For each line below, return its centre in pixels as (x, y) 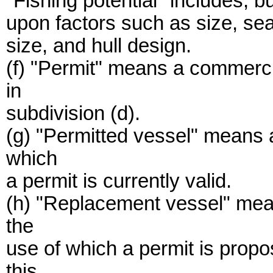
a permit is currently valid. (119, 181)
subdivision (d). (73, 113)
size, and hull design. (99, 46)
